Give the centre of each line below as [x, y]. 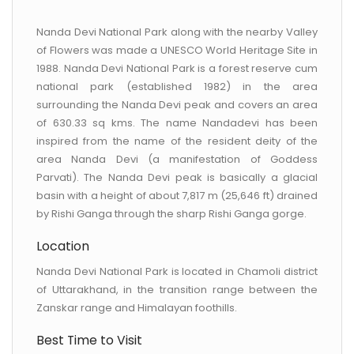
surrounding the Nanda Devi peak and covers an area [177, 105]
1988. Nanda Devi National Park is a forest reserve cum [177, 68]
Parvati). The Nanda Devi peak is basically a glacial [177, 177]
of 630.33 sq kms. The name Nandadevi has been [177, 123]
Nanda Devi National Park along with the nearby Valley [177, 32]
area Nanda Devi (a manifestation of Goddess [177, 159]
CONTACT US [177, 11]
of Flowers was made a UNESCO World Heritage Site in [177, 50]
